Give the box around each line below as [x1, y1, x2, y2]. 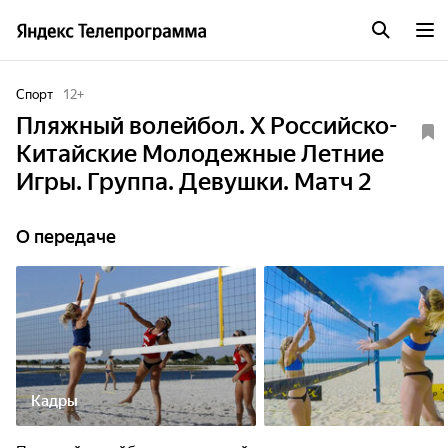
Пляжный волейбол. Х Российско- [16, 112, 398, 140]
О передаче [16, 226, 116, 247]
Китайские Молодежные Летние [16, 140, 384, 168]
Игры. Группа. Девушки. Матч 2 [16, 168, 371, 196]
